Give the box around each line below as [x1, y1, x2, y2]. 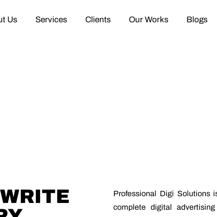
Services [35, 15, 67, 24]
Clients [85, 15, 111, 24]
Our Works [129, 15, 169, 24]
